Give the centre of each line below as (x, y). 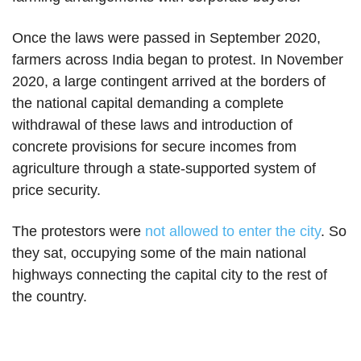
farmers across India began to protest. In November (178, 60)
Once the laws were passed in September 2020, (166, 38)
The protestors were (79, 231)
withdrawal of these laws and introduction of (152, 125)
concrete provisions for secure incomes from (154, 147)
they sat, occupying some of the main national (159, 253)
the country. (50, 297)
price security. (56, 190)
